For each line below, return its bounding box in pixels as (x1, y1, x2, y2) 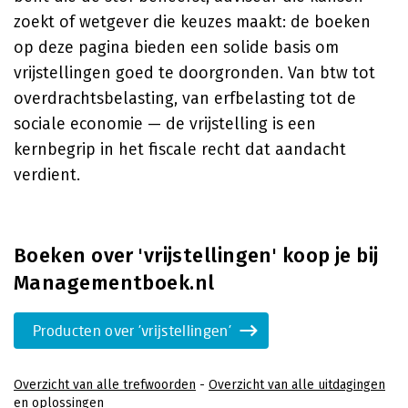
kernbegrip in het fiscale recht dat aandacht (14, 139, 346, 159)
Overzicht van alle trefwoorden (14, 377, 196, 393)
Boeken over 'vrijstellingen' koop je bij (14, 243, 379, 268)
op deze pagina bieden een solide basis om (14, 37, 339, 57)
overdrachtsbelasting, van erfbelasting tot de (14, 88, 356, 108)
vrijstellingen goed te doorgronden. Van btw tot (14, 63, 375, 83)
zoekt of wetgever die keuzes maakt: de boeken (14, 12, 371, 32)
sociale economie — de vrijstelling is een (14, 114, 316, 134)
